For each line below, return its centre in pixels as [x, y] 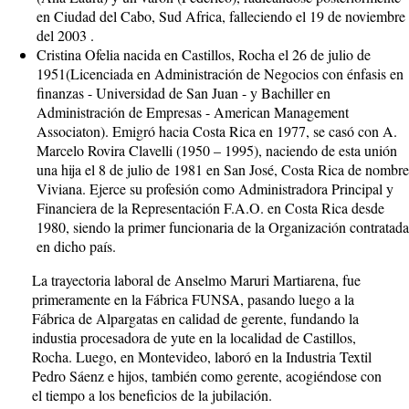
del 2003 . [65, 35]
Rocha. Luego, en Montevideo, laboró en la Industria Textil [202, 357]
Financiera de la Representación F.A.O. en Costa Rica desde [210, 208]
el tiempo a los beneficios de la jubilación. [152, 395]
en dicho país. [76, 246]
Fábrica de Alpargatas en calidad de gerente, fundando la [195, 318]
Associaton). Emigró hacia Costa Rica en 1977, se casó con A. [217, 131]
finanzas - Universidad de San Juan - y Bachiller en [184, 93]
